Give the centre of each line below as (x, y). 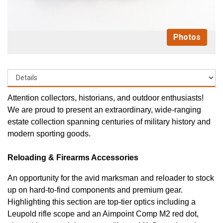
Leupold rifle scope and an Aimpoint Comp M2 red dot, (103, 214)
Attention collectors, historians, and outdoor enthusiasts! (106, 98)
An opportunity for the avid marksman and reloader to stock (111, 178)
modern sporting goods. (49, 133)
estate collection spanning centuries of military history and (109, 121)
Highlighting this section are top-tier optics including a (102, 202)
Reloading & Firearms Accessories (73, 157)
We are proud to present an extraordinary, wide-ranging (104, 110)
